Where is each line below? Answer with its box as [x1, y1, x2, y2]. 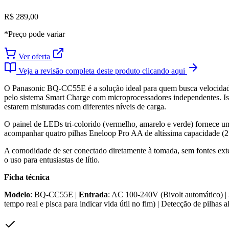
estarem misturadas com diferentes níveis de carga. [4, 102, 166, 111]
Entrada [79, 190, 108, 199]
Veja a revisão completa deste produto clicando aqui [16, 66, 187, 75]
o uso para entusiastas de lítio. [4, 155, 100, 164]
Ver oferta [16, 52, 52, 61]
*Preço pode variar [4, 29, 65, 38]
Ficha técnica [4, 172, 50, 181]
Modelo [4, 190, 30, 199]
